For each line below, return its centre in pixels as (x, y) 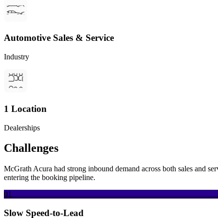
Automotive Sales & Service (59, 38)
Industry (17, 57)
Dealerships (22, 127)
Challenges (31, 148)
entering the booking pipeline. (50, 178)
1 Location (25, 109)
